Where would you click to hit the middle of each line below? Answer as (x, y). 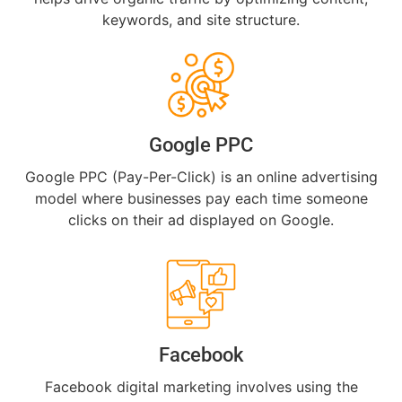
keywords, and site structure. (201, 19)
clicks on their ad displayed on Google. (201, 220)
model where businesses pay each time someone (201, 199)
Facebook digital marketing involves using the (201, 386)
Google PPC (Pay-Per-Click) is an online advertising (201, 177)
